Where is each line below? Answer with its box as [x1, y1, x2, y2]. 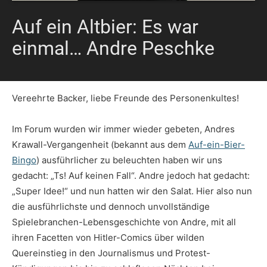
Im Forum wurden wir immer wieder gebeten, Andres [12, 123, 235, 135]
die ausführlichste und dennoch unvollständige [12, 201, 210, 213]
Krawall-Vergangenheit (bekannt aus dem [12, 139, 188, 151]
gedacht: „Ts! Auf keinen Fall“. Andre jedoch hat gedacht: [12, 170, 250, 182]
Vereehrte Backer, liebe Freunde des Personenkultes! [12, 92, 239, 104]
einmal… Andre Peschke [12, 37, 215, 60]
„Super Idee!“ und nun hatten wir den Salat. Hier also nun [12, 185, 252, 197]
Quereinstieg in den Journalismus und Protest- [12, 247, 210, 259]
